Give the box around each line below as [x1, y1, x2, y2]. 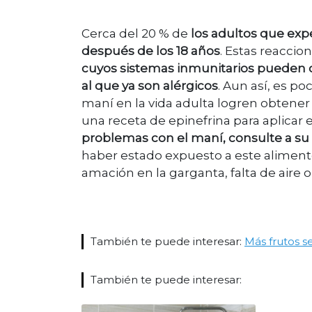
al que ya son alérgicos [81, 79, 218, 93]
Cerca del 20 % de [81, 26, 191, 41]
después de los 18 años [81, 44, 220, 58]
